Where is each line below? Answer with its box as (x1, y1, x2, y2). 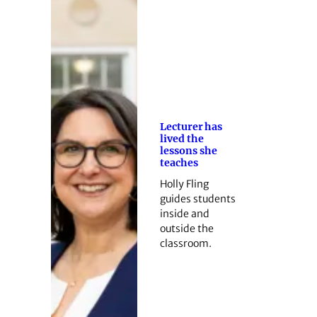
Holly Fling (159, 178, 209, 191)
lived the (159, 132, 204, 145)
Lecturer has (159, 120, 222, 133)
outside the (159, 222, 214, 236)
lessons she (159, 144, 217, 157)
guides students (159, 192, 236, 206)
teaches (159, 156, 202, 169)
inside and (159, 207, 209, 221)
